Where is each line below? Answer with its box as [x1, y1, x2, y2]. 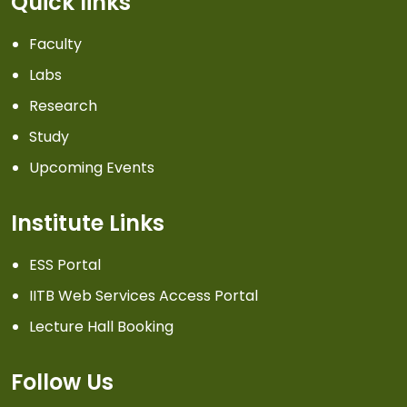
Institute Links [11, 208, 164, 239]
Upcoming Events [29, 157, 154, 179]
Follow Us [11, 367, 114, 398]
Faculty [29, 34, 82, 55]
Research [29, 95, 97, 117]
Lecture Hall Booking [29, 316, 174, 338]
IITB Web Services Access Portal [29, 285, 258, 307]
